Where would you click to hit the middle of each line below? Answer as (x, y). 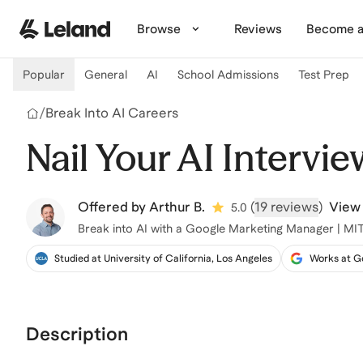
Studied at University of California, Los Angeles (163, 258)
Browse (158, 28)
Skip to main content (76, 15)
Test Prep (324, 75)
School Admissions (228, 75)
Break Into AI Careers (112, 113)
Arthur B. (177, 207)
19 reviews (286, 207)
